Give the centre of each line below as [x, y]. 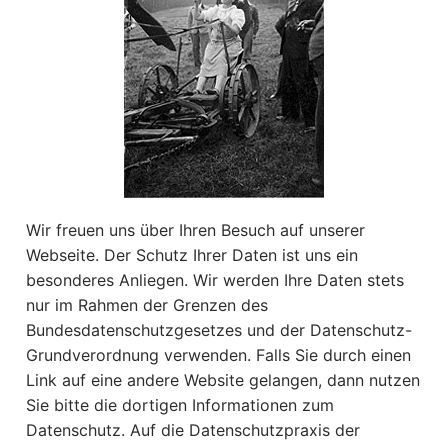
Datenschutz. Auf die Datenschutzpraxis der [193, 429]
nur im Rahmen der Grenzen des [147, 304]
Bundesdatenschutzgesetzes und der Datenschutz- [219, 329]
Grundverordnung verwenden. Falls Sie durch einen [218, 354]
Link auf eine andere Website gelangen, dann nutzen [223, 379]
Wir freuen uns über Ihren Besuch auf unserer [195, 229]
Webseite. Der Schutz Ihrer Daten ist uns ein [192, 254]
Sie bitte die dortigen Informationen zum [180, 404]
